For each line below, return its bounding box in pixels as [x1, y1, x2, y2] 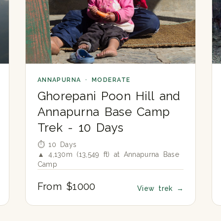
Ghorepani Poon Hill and [37, 88, 181, 103]
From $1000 [37, 180, 96, 192]
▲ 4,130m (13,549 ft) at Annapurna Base [37, 150, 180, 158]
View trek [137, 184, 177, 192]
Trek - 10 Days [37, 120, 123, 135]
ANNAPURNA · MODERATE [37, 76, 131, 83]
